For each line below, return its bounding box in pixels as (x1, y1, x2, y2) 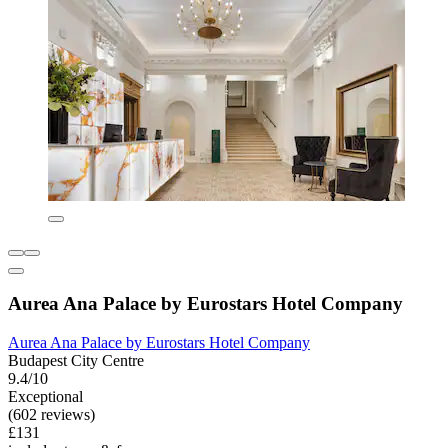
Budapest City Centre (8, 352, 144, 370)
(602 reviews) (8, 406, 95, 424)
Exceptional (8, 388, 83, 406)
